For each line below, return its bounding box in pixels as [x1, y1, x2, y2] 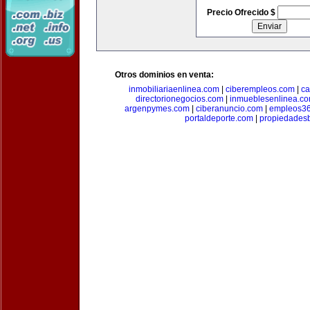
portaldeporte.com [184, 113, 253, 123]
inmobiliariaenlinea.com [128, 84, 219, 94]
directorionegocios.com [136, 94, 224, 104]
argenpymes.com [124, 104, 190, 113]
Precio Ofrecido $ [206, 8, 277, 17]
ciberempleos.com [225, 84, 295, 94]
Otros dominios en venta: [115, 70, 214, 80]
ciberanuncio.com [195, 104, 263, 113]
